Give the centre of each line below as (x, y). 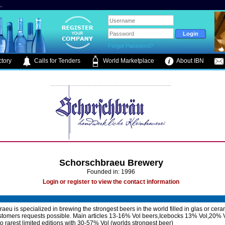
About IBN (190, 61)
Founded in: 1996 (111, 172)
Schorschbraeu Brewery (111, 163)
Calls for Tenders (57, 61)
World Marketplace (128, 61)
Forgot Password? (131, 46)
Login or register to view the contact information (111, 182)
